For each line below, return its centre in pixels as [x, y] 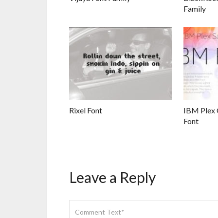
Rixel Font [86, 110]
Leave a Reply [112, 177]
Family [194, 9]
